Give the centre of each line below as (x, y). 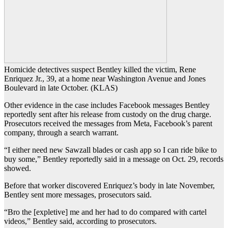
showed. (18, 168)
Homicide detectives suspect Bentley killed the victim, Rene (100, 70)
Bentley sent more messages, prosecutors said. (78, 195)
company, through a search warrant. (61, 133)
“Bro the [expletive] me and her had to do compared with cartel (105, 212)
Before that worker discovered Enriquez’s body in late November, (109, 186)
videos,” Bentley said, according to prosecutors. (80, 221)
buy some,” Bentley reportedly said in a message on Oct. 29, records (114, 159)
